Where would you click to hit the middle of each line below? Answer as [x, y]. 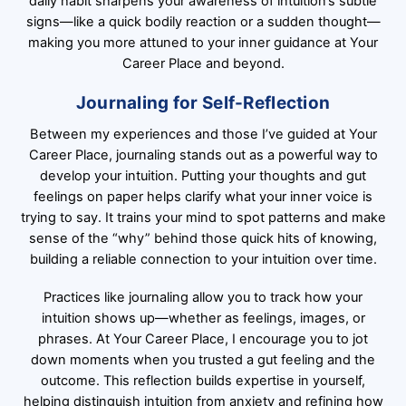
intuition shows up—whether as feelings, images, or [203, 318]
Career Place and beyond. [203, 64]
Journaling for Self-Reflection [203, 103]
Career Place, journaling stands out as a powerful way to [203, 155]
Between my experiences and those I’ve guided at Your [203, 134]
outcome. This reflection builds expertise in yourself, [203, 380]
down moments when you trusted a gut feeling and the [203, 359]
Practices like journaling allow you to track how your [203, 297]
